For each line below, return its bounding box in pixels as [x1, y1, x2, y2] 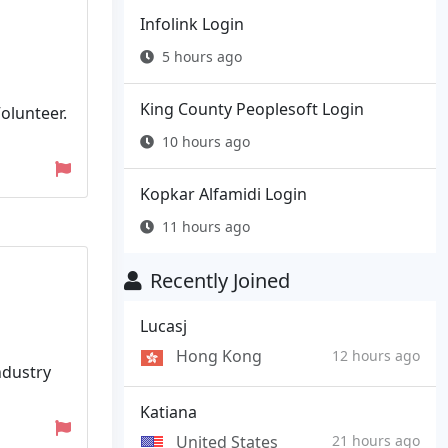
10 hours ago [162, 132, 250, 152]
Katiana [140, 401, 197, 424]
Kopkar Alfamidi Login [140, 183, 307, 206]
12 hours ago [332, 345, 420, 365]
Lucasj [140, 315, 187, 338]
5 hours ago [162, 47, 242, 67]
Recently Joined [150, 267, 290, 295]
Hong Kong [176, 345, 262, 368]
